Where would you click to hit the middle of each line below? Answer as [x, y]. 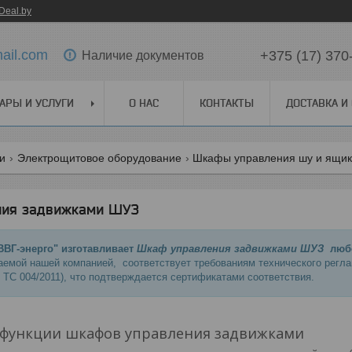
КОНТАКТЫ [227, 103]
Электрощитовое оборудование [99, 158]
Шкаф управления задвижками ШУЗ [230, 249]
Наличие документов [143, 55]
